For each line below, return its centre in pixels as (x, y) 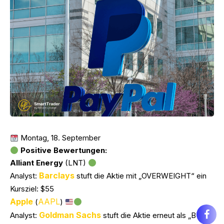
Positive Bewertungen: (64, 150)
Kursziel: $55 (32, 189)
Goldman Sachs (70, 215)
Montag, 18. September (60, 138)
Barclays (57, 175)
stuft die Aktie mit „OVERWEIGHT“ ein (140, 176)
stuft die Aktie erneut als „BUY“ (155, 215)
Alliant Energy (36, 163)
